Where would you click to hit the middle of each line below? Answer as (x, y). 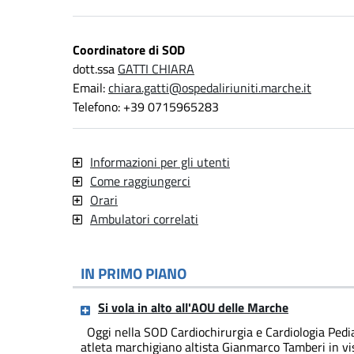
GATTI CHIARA (156, 69)
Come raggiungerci (140, 181)
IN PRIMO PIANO (134, 273)
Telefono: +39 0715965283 (146, 107)
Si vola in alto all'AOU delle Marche (193, 308)
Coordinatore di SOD (129, 50)
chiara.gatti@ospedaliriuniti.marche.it (210, 88)
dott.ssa (95, 69)
